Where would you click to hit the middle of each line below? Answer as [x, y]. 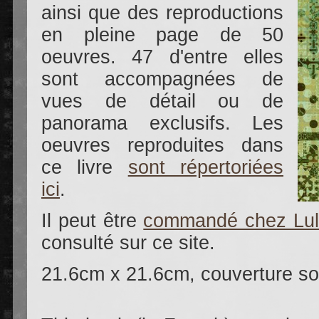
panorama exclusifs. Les [162, 123]
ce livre [85, 167]
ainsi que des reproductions [162, 12]
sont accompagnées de [162, 79]
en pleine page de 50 [162, 35]
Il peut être [93, 220]
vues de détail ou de [162, 101]
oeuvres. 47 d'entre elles [162, 57]
